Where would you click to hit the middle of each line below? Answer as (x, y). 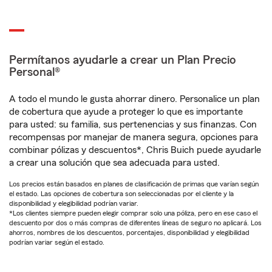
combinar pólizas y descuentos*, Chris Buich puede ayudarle (135, 150)
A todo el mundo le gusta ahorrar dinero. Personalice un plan (134, 99)
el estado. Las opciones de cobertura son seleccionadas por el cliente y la (121, 194)
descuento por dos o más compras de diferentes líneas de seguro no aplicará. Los (135, 223)
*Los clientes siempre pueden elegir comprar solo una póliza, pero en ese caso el (133, 213)
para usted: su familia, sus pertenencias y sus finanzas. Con (133, 125)
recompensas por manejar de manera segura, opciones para (134, 138)
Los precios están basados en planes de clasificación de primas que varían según (134, 184)
